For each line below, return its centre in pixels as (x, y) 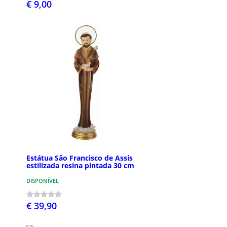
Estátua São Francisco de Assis (80, 158)
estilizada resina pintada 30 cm (80, 166)
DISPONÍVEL (43, 181)
